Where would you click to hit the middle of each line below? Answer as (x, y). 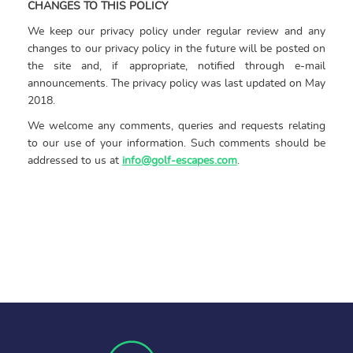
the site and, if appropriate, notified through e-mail (176, 66)
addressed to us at (75, 160)
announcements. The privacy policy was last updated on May (176, 83)
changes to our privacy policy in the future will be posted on (176, 48)
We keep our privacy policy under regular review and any (176, 31)
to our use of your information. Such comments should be (176, 143)
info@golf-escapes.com (180, 160)
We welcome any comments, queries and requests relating (176, 126)
